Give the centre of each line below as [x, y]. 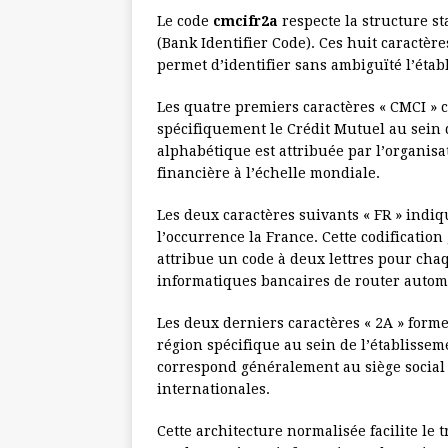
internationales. [213, 389]
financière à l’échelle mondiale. [268, 173]
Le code [185, 21]
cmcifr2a [245, 21]
